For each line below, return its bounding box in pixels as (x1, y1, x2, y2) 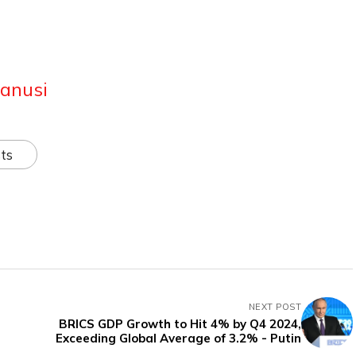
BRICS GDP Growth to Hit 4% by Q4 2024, (59, 315, 301, 331)
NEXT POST (249, 300, 301, 312)
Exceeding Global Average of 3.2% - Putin (56, 330, 301, 346)
